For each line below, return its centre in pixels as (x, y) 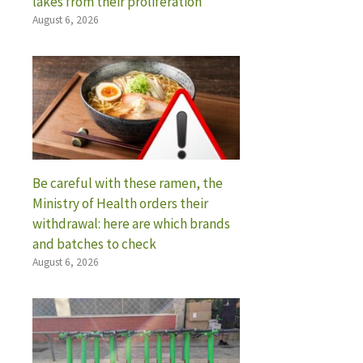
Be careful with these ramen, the (128, 183)
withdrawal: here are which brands (131, 223)
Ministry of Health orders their (120, 203)
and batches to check (94, 243)
